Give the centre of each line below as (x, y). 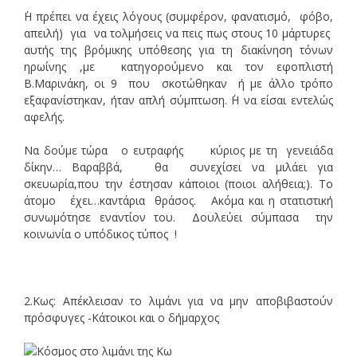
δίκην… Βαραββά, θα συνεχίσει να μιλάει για (178, 167)
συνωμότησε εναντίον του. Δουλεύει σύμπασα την (178, 217)
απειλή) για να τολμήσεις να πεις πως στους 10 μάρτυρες (178, 33)
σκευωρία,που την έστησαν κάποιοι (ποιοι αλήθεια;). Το (178, 183)
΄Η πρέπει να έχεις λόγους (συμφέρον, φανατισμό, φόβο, (178, 16)
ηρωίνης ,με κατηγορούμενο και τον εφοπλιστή (178, 66)
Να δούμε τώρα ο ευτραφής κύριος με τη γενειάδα (178, 150)
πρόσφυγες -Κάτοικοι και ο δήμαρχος (122, 317)
